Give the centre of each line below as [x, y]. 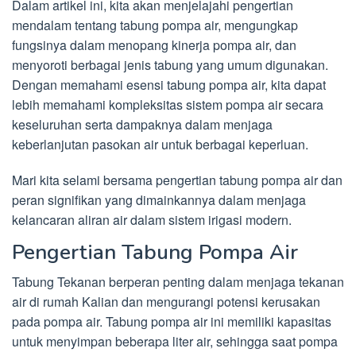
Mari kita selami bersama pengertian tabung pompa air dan [177, 180]
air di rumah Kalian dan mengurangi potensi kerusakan [166, 302]
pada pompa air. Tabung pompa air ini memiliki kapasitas [172, 321]
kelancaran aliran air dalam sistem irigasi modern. [152, 220]
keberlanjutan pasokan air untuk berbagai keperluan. [160, 144]
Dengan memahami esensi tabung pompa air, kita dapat [169, 85]
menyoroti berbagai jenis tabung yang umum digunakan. [170, 65]
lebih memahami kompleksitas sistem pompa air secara [168, 104]
